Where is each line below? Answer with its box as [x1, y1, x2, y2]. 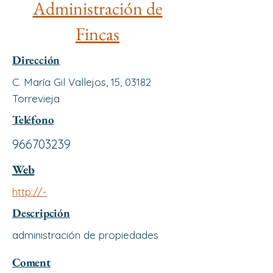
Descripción [12, 205, 70, 221]
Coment [12, 255, 51, 270]
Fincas [76, 22, 119, 46]
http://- [12, 185, 47, 198]
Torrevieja [12, 92, 60, 105]
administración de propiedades [12, 229, 158, 241]
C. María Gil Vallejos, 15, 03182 [12, 76, 151, 88]
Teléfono [12, 112, 54, 127]
